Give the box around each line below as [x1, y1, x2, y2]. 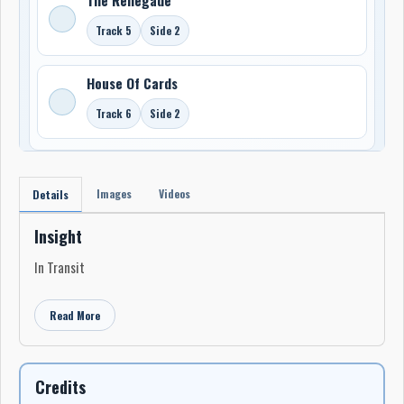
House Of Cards [87, 72, 179, 93]
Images [96, 185, 132, 201]
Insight [34, 224, 82, 248]
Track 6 [96, 105, 133, 121]
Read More [50, 307, 100, 323]
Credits [35, 374, 86, 399]
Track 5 [96, 22, 133, 38]
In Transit [34, 256, 85, 277]
